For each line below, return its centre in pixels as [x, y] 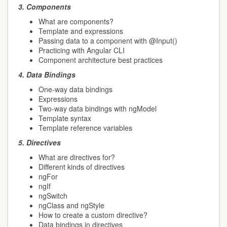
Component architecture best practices [101, 60]
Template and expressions [81, 31]
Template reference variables [85, 128]
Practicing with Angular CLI [82, 50]
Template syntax [65, 118]
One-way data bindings [75, 89]
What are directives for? [77, 157]
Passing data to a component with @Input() [108, 41]
